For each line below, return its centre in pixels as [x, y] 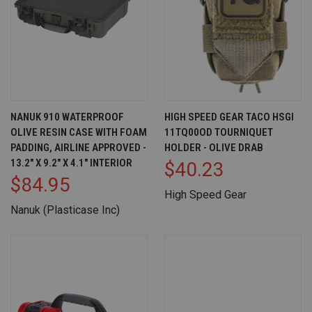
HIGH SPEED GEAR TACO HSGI [229, 117]
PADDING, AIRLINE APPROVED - [78, 147]
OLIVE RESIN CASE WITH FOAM [79, 132]
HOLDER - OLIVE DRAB [214, 147]
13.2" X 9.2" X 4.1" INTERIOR [71, 163]
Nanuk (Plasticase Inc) [65, 210]
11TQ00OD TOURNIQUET [219, 132]
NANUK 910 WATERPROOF [67, 117]
